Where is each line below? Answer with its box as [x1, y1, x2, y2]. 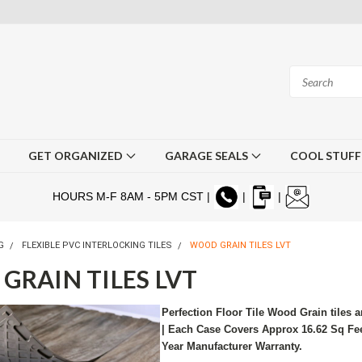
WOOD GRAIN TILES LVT [190, 240, 292, 250]
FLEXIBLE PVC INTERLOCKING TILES [22, 240, 173, 250]
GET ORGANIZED [28, 149, 125, 162]
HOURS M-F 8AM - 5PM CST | [52, 189, 213, 203]
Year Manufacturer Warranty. [162, 340, 309, 352]
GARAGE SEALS [165, 149, 250, 162]
